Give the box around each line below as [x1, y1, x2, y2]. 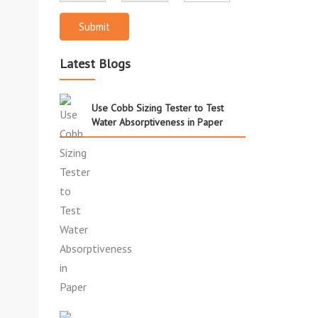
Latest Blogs [59, 55, 131, 72]
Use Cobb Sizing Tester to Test [91, 101, 224, 114]
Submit [78, 19, 110, 33]
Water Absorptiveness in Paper [91, 115, 223, 128]
